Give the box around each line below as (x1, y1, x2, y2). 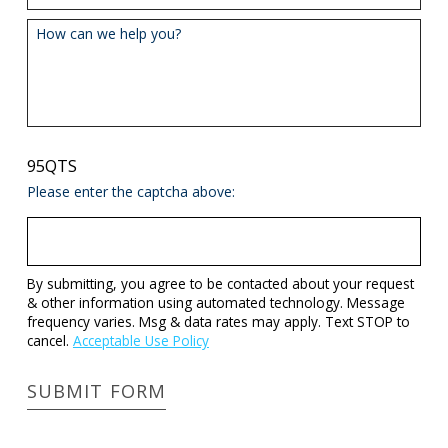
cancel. (26, 331, 73, 351)
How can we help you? (36, 24, 182, 44)
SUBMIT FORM (26, 379, 166, 404)
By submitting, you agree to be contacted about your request (26, 274, 414, 294)
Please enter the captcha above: (26, 182, 235, 202)
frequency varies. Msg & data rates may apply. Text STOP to (26, 312, 410, 332)
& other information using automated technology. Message (26, 293, 405, 313)
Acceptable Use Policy (72, 331, 209, 351)
